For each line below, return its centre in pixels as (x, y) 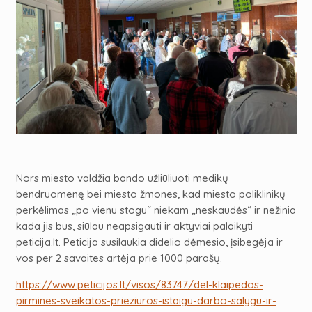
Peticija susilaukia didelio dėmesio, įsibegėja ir (171, 242)
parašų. (202, 258)
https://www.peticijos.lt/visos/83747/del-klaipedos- (139, 285)
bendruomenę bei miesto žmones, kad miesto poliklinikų (150, 194)
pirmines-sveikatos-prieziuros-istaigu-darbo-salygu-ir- (146, 301)
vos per (36, 258)
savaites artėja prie (110, 258)
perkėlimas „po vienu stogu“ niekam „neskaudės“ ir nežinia (156, 210)
